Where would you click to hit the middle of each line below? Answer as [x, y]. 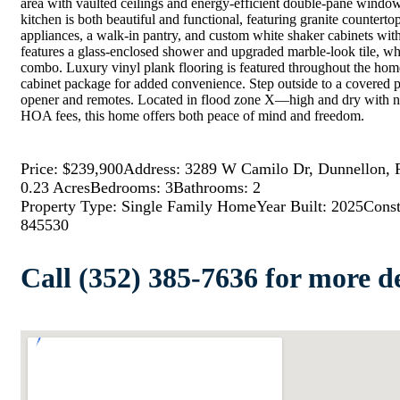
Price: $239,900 [72, 169]
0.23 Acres [55, 188]
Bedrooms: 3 [132, 188]
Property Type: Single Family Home [138, 207]
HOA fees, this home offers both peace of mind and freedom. [192, 116]
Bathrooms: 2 [217, 188]
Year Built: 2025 [310, 207]
